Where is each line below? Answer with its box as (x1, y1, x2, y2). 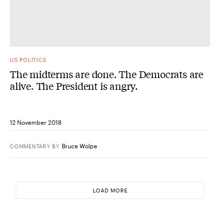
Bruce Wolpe (62, 142, 98, 149)
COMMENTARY (10, 142, 51, 149)
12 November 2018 (10, 118, 61, 126)
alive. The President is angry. (10, 79, 138, 92)
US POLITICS (10, 56, 47, 63)
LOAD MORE (92, 187, 128, 193)
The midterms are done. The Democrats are (10, 67, 203, 81)
